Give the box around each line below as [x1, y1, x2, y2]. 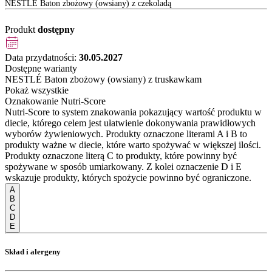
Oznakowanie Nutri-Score [5, 95, 106, 106]
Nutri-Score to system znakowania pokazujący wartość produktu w [5, 106, 262, 117]
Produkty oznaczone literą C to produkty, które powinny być [5, 150, 237, 161]
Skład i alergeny [5, 246, 61, 256]
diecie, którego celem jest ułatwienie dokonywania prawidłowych [5, 117, 256, 128]
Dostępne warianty [5, 63, 77, 73]
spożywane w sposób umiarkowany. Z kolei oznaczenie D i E [5, 161, 242, 172]
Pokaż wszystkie [5, 84, 69, 95]
